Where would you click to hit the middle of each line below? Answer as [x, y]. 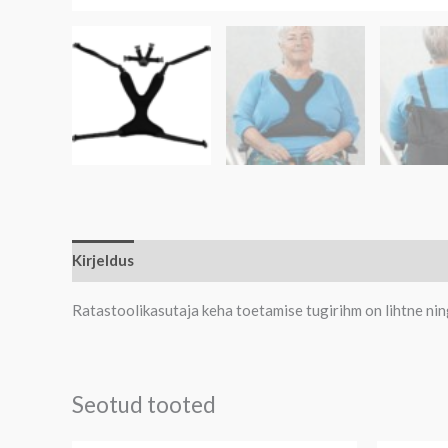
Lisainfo [180, 260]
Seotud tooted [144, 404]
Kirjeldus [103, 260]
